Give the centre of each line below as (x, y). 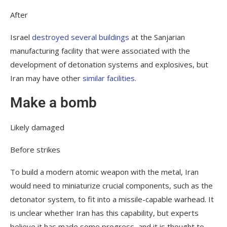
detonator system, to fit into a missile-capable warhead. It (112, 199)
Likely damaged (37, 127)
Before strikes (35, 149)
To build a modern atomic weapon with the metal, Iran (104, 172)
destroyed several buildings (81, 37)
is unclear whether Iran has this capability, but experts (104, 213)
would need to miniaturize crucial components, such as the (111, 185)
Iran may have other (46, 78)
